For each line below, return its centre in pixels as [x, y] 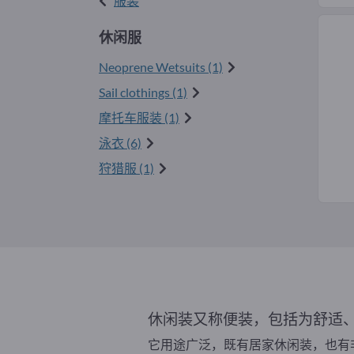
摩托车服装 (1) [139, 118]
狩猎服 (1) [126, 168]
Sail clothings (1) [143, 92]
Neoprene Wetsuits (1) [161, 67]
